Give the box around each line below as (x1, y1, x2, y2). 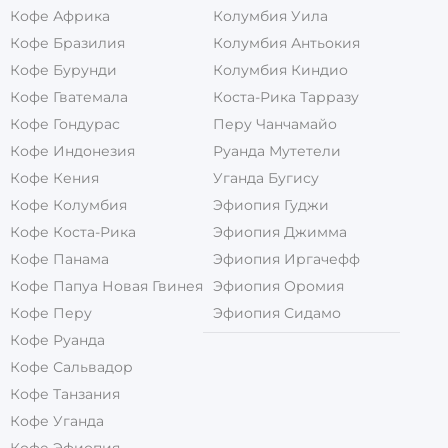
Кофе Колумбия (10, 195, 127, 214)
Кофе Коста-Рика (10, 222, 136, 241)
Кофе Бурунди (10, 60, 117, 79)
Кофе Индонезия (10, 141, 135, 160)
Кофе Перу (10, 303, 92, 322)
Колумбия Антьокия (213, 33, 360, 52)
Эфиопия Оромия (213, 276, 344, 295)
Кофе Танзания (10, 384, 120, 403)
